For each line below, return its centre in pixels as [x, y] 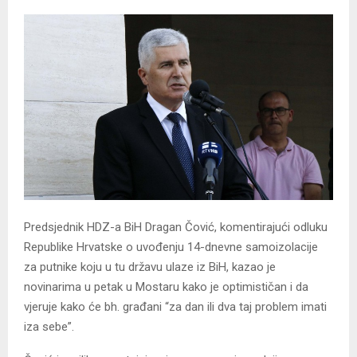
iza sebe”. [49, 327]
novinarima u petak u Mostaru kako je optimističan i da [166, 287]
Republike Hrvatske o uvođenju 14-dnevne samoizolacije [171, 247]
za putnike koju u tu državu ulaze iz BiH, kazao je [150, 267]
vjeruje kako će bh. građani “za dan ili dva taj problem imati [175, 307]
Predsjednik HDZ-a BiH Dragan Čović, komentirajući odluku [176, 228]
